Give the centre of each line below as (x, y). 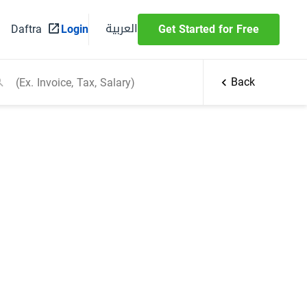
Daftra (26, 29)
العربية (122, 28)
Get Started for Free (209, 29)
